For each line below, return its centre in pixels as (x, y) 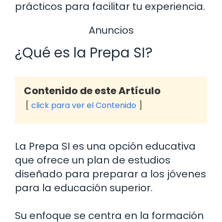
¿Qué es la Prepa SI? (84, 53)
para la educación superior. (84, 188)
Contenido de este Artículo (92, 91)
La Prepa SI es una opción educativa (105, 146)
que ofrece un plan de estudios (93, 160)
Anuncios (111, 30)
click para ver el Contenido (84, 106)
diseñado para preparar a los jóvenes (111, 174)
